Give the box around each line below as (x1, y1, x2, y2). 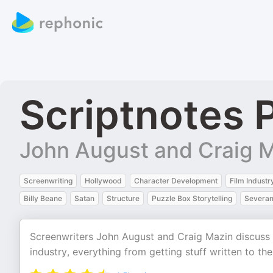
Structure (107, 194, 140, 203)
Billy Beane (24, 194, 62, 203)
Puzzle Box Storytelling (152, 194, 232, 203)
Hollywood (85, 176, 122, 185)
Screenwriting (24, 176, 73, 185)
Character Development (134, 176, 218, 185)
